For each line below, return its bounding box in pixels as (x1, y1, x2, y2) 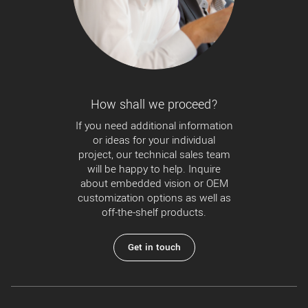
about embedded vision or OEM (80, 176, 228, 192)
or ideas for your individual (93, 133, 215, 148)
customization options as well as (77, 190, 231, 206)
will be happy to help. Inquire (87, 162, 221, 177)
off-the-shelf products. (102, 205, 206, 221)
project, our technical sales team (78, 147, 230, 163)
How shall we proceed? (90, 96, 218, 114)
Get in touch (127, 241, 181, 254)
